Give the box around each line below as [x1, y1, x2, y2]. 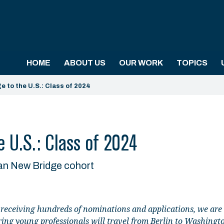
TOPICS [176, 58, 207, 67]
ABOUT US [64, 58, 105, 67]
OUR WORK [119, 58, 163, 67]
